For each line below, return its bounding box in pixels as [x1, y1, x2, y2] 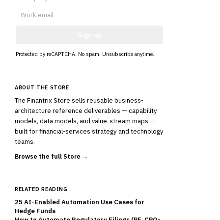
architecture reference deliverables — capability [15, 107, 157, 115]
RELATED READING [15, 186, 68, 192]
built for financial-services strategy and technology [15, 127, 164, 136]
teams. [15, 137, 35, 146]
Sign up [78, 30, 101, 39]
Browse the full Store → [15, 152, 88, 160]
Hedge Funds [15, 207, 55, 215]
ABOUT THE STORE [15, 84, 69, 91]
